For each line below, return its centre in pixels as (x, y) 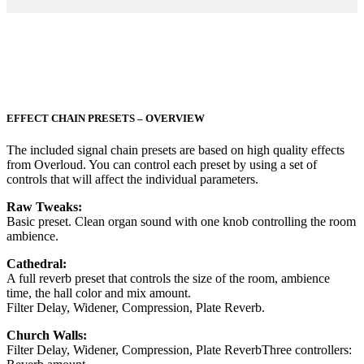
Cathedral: (37, 264)
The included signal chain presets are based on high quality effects (175, 150)
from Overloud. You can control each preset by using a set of (162, 165)
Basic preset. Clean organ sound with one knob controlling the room (181, 222)
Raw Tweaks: (44, 207)
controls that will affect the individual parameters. (132, 180)
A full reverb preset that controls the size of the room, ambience (168, 279)
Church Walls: (47, 336)
